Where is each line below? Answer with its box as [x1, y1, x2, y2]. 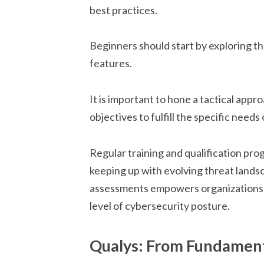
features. [90, 57, 132, 70]
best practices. [90, 3, 157, 16]
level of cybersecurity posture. [90, 199, 230, 212]
